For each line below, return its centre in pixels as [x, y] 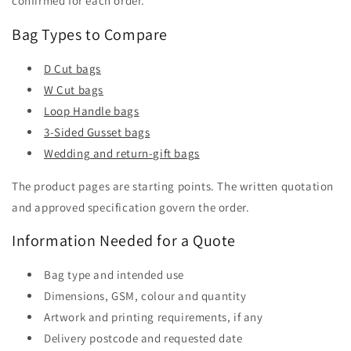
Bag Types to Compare [90, 35]
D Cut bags [72, 68]
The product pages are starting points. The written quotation [173, 186]
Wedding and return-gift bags [122, 153]
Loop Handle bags [92, 110]
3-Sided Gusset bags [97, 132]
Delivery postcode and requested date [143, 338]
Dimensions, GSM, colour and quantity [145, 295]
